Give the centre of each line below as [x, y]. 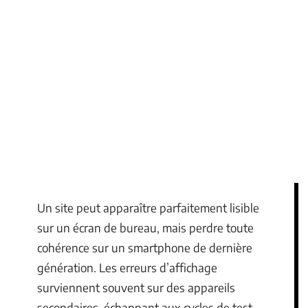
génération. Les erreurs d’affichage [127, 267]
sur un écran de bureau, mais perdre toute [145, 228]
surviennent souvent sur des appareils [136, 287]
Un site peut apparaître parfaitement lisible [148, 208]
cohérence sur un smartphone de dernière [145, 247]
